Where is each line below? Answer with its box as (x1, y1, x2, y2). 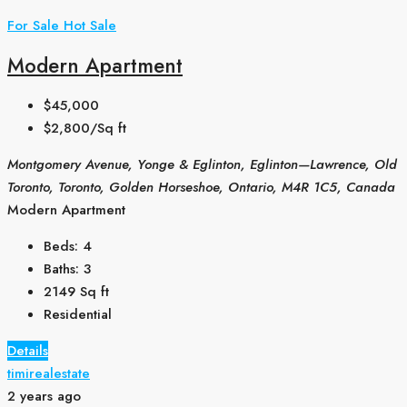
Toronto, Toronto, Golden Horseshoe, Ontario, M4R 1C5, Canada (7, 176, 395, 197)
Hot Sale (64, 15, 116, 36)
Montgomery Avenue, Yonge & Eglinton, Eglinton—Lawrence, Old (7, 154, 397, 174)
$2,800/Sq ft (44, 117, 126, 138)
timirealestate (7, 362, 90, 383)
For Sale (7, 15, 64, 36)
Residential (44, 303, 112, 324)
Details (7, 340, 48, 361)
